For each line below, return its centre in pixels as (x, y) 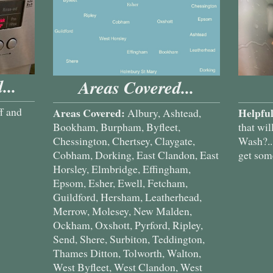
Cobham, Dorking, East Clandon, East (136, 154)
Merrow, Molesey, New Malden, (123, 211)
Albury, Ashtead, (163, 112)
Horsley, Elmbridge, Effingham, (122, 168)
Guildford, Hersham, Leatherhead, (128, 197)
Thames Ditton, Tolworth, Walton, (127, 253)
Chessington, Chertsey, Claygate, (124, 140)
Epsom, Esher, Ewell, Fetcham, (121, 183)
